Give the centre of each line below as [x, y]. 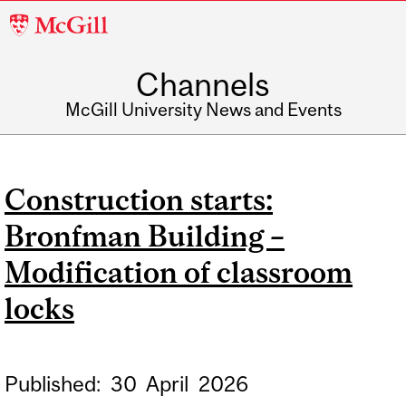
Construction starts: [139, 200]
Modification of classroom [179, 273]
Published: [55, 384]
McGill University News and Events [203, 110]
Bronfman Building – [145, 237]
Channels [203, 85]
